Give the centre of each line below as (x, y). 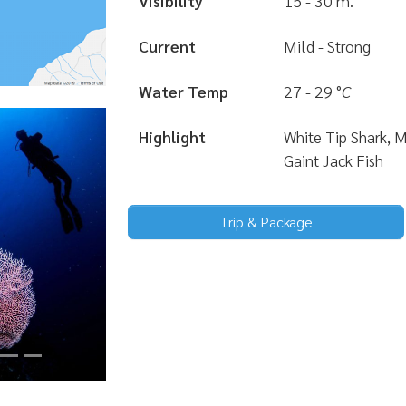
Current (167, 46)
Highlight (172, 136)
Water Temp (184, 91)
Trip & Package (266, 222)
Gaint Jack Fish (333, 160)
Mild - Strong (327, 46)
